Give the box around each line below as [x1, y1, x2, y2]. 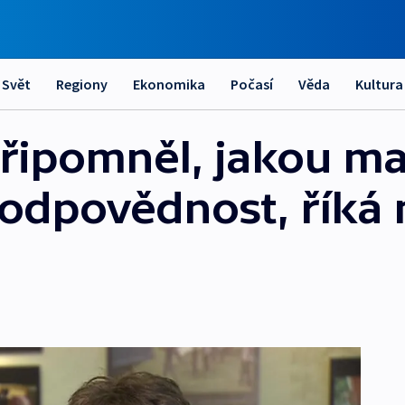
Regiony [56, 75, 108, 93]
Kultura [355, 75, 403, 93]
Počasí [231, 75, 273, 93]
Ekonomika [133, 75, 205, 93]
